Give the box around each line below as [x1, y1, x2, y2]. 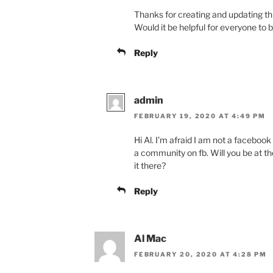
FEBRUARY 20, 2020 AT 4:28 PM [134, 250, 267, 258]
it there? [134, 160, 166, 171]
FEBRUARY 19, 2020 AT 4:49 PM [134, 112, 266, 120]
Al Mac [134, 233, 166, 245]
